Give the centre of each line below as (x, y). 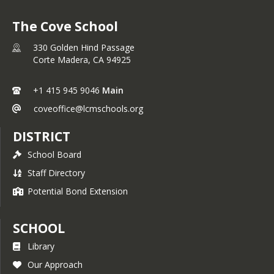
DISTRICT (42, 136)
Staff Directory (56, 172)
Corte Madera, (63, 59)
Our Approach (55, 264)
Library (41, 246)
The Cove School (65, 26)
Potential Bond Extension (78, 191)
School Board (54, 154)
